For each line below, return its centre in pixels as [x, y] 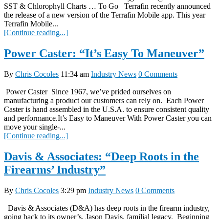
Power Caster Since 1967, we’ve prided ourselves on [88, 92]
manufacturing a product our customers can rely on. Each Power [104, 101]
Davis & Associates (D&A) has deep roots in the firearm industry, [107, 208]
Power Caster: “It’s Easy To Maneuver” [104, 54]
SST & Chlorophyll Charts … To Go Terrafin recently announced [107, 6]
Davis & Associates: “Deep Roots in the [101, 157]
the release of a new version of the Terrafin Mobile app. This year [105, 15]
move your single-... [35, 127]
